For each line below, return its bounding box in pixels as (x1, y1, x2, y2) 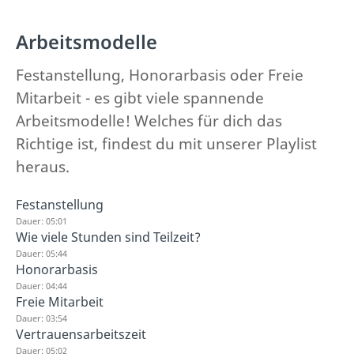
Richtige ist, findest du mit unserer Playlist (16, 133, 317, 154)
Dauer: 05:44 (16, 247, 67, 259)
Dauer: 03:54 (16, 311, 67, 324)
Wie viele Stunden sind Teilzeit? (16, 228, 201, 246)
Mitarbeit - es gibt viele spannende (16, 87, 264, 108)
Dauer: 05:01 (16, 214, 67, 227)
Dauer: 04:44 (16, 279, 67, 292)
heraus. (16, 156, 70, 177)
